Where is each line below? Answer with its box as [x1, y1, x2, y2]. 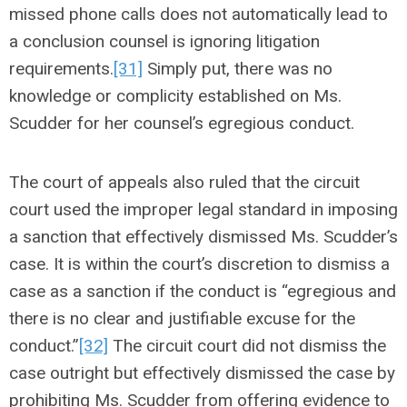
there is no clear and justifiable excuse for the [9, 308, 355, 329]
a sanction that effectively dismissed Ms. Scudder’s [9, 226, 398, 247]
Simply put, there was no [143, 58, 333, 79]
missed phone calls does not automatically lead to [9, 4, 388, 25]
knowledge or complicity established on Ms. [9, 85, 342, 106]
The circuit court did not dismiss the [108, 335, 386, 356]
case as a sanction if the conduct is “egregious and [9, 281, 396, 302]
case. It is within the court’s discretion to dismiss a [9, 253, 390, 274]
